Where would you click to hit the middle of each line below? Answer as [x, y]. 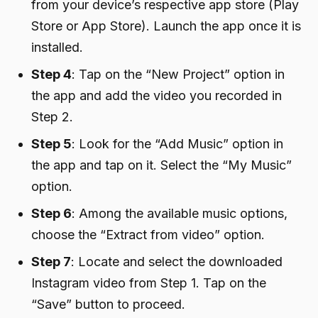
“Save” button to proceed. [108, 304]
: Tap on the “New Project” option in [178, 74]
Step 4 [51, 74]
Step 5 [51, 143]
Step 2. [52, 116]
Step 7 [51, 261]
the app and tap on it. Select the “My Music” [161, 165]
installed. [57, 47]
